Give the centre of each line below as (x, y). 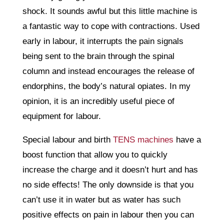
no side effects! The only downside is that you (108, 184)
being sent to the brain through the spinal (98, 56)
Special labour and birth (66, 139)
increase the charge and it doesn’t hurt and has (110, 169)
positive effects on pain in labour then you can (108, 214)
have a (187, 139)
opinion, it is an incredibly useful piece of (98, 101)
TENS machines (142, 139)
